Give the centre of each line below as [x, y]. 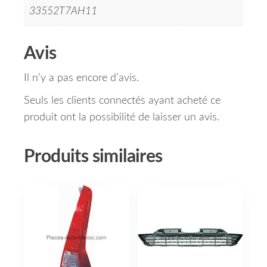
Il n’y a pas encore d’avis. [81, 78]
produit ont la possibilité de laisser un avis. [122, 118]
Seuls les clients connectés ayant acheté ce [122, 101]
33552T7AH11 [63, 12]
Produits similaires [93, 157]
